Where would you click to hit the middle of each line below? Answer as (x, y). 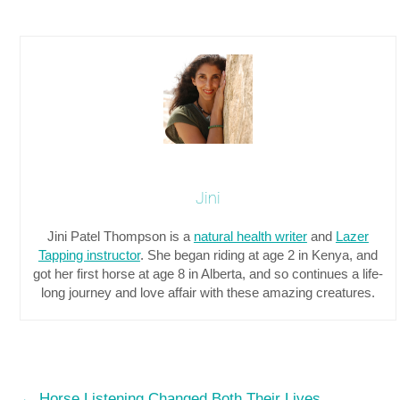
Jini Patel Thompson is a (120, 236)
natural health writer (250, 236)
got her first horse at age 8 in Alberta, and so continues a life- (208, 273)
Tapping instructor (89, 254)
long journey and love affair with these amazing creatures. (208, 292)
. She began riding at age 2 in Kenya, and (258, 254)
